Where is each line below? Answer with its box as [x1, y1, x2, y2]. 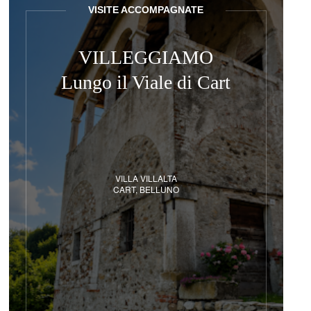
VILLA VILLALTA [115, 172, 177, 184]
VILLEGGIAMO [78, 47, 214, 68]
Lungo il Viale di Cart [61, 72, 231, 93]
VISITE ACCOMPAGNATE [88, 4, 204, 15]
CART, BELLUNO [112, 183, 179, 195]
